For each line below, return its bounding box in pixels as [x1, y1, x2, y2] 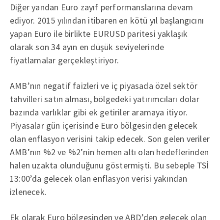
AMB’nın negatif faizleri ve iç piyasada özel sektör [10, 80, 198, 91]
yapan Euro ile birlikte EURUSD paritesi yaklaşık [10, 28, 188, 39]
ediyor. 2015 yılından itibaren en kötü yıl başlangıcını [10, 15, 204, 26]
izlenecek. [10, 186, 47, 197]
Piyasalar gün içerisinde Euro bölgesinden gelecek [10, 120, 197, 131]
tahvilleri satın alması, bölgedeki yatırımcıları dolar [10, 93, 199, 105]
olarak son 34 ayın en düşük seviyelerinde [10, 41, 165, 53]
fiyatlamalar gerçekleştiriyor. [10, 55, 119, 66]
